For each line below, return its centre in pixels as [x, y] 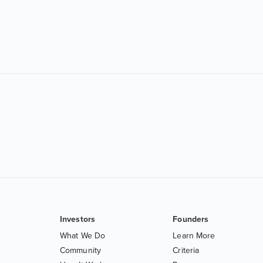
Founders [191, 219]
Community [80, 250]
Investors [77, 219]
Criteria [186, 250]
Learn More [194, 236]
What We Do [82, 236]
